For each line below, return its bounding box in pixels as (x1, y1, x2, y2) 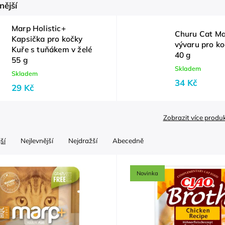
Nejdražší (68, 137, 97, 145)
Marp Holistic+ (12, 24, 66, 33)
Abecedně (113, 137, 144, 145)
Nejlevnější (21, 137, 53, 145)
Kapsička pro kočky (12, 34, 83, 44)
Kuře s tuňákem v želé (12, 45, 92, 54)
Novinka (137, 170, 159, 177)
